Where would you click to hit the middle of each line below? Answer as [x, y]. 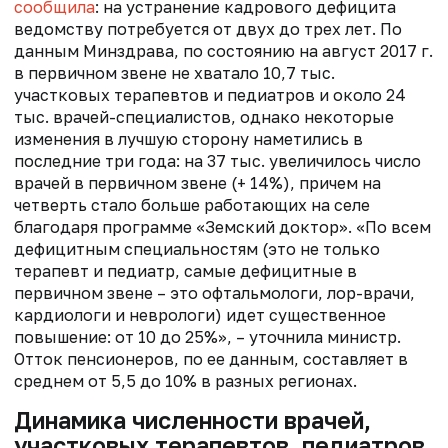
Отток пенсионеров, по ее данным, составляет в [211, 358]
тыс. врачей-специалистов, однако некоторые [204, 116]
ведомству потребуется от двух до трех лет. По [208, 28]
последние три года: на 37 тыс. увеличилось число [217, 160]
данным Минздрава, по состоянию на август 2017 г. [223, 50]
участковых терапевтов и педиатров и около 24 [210, 94]
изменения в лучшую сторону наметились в [188, 138]
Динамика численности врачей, [192, 419]
